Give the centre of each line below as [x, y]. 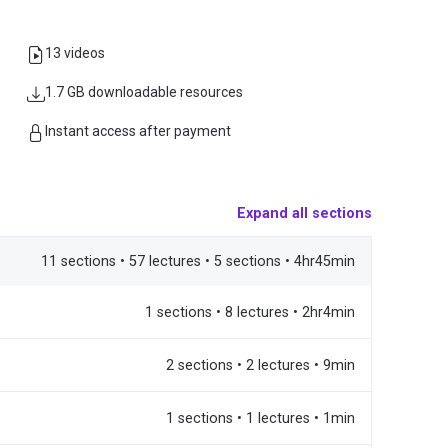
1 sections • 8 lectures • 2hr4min [250, 312]
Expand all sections [304, 213]
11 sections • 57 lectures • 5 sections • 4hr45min [198, 261]
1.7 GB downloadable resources [144, 92]
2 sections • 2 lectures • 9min [260, 365]
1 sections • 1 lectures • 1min [260, 418]
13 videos [75, 53]
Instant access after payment [138, 131]
